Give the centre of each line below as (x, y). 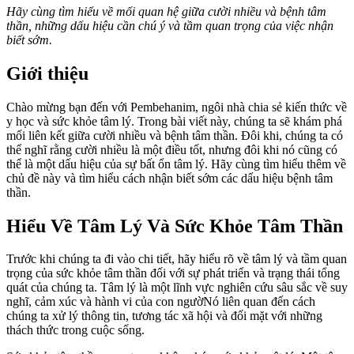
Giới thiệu (47, 73)
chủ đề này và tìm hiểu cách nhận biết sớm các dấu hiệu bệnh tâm (169, 178)
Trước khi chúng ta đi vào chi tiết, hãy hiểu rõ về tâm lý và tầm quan (177, 259)
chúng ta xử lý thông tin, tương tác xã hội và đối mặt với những (164, 316)
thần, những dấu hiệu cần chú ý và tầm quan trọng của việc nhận (170, 25)
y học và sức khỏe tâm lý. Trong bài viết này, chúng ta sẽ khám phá (174, 121)
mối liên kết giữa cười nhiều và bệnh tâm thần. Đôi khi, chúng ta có (175, 135)
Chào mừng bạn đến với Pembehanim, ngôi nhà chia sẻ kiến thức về (177, 107)
